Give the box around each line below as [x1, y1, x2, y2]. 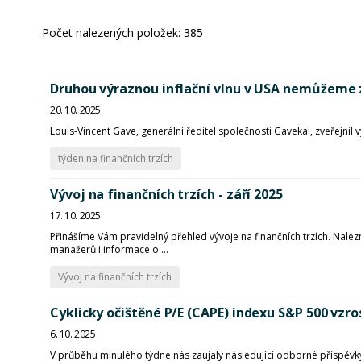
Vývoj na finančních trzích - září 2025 [50, 185, 283, 203]
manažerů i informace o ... [50, 243, 168, 256]
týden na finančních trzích [58, 151, 173, 165]
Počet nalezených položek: [42, 24, 184, 40]
